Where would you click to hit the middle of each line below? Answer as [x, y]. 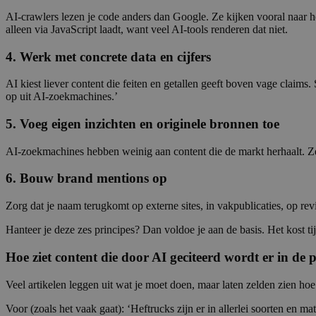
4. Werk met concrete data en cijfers [108, 56]
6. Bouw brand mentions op [86, 178]
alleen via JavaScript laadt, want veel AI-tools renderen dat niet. [147, 29]
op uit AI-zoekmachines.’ [62, 97]
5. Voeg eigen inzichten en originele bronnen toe [142, 123]
